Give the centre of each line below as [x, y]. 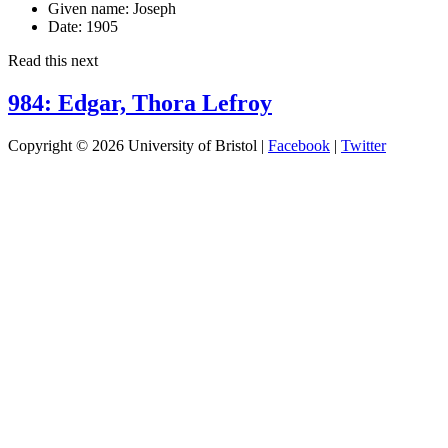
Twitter [363, 145]
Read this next [53, 60]
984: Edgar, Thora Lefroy [140, 102]
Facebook [299, 145]
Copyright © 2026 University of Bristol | [138, 145]
